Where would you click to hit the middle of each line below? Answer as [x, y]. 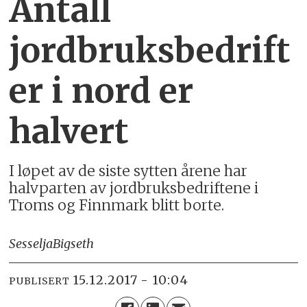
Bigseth [74, 244]
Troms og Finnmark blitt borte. [117, 206]
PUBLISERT [39, 281]
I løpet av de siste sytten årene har [128, 171]
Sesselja [31, 244]
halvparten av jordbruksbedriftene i [134, 188]
